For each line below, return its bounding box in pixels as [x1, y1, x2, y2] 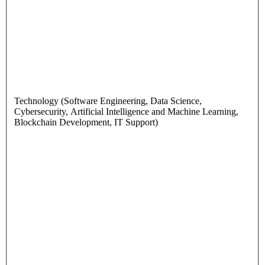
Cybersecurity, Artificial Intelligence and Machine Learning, [14, 106, 238, 117]
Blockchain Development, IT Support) [14, 117, 158, 128]
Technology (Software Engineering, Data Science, [14, 96, 202, 106]
